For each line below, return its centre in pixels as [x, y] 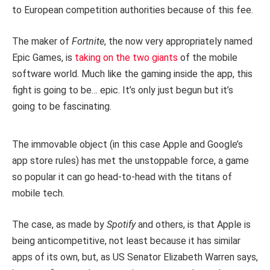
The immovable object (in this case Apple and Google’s [127, 145]
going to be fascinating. [62, 106]
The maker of [42, 41]
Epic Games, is [43, 57]
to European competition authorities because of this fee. [133, 10]
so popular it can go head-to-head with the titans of [122, 177]
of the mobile [208, 57]
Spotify [120, 224]
